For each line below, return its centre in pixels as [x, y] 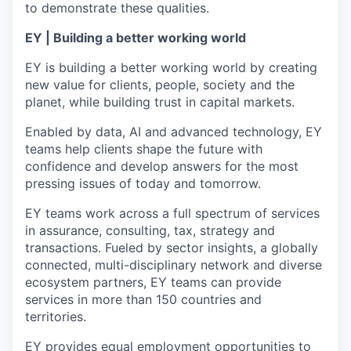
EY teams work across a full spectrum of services [172, 213]
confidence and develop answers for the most [162, 166]
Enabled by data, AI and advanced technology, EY [174, 132]
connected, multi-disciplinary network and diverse [174, 265]
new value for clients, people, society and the [160, 85]
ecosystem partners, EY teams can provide [153, 282]
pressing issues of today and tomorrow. [143, 184]
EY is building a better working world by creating [171, 68]
